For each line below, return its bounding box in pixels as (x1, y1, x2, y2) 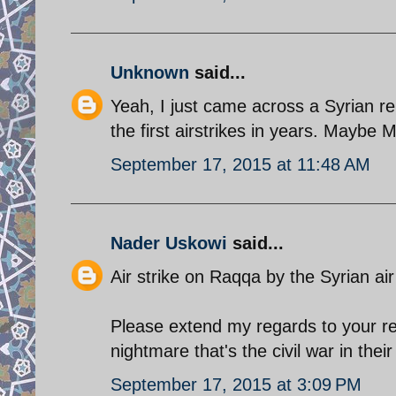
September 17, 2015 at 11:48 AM (110, 154, 370, 174)
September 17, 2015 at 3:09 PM (110, 374, 362, 394)
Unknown (110, 62, 189, 82)
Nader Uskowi (110, 232, 227, 253)
